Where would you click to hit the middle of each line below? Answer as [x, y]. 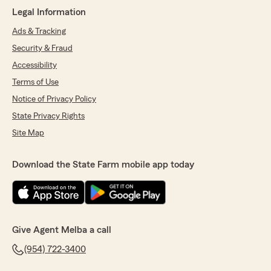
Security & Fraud [42, 48]
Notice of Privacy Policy [54, 99]
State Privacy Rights [48, 116]
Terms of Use [35, 82]
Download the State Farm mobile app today [103, 164]
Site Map [28, 133]
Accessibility [34, 65]
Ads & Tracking [39, 31]
